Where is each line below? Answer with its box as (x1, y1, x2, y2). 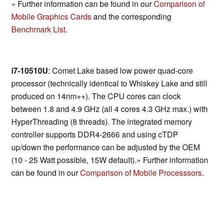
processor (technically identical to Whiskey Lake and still (11, 78, 207, 89)
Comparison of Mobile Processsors (80, 167, 202, 179)
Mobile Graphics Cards (11, 11, 91, 23)
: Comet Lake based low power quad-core (48, 65, 193, 77)
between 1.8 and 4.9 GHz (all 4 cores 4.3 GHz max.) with (11, 103, 208, 115)
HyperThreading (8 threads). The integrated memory (11, 116, 192, 128)
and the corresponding (91, 11, 171, 23)
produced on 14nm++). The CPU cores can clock (11, 90, 181, 102)
